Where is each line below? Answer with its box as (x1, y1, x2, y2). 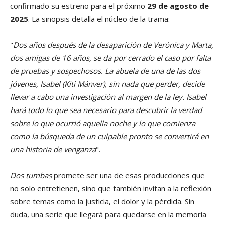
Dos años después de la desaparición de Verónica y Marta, (13, 40, 213, 50)
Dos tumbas (10, 170, 52, 181)
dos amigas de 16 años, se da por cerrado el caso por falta (10, 53, 211, 63)
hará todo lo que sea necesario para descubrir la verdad (10, 105, 202, 116)
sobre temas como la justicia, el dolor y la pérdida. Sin (10, 196, 194, 207)
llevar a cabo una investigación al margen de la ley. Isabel (10, 92, 206, 102)
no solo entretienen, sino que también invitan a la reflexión (10, 183, 211, 194)
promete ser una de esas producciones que (52, 170, 205, 181)
